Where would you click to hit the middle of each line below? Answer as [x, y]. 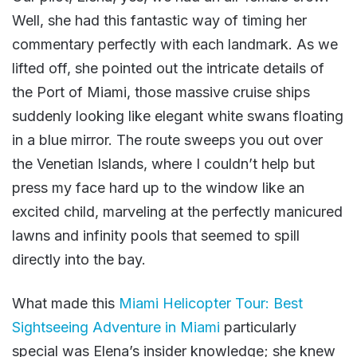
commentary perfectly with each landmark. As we [175, 44]
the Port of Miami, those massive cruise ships [161, 92]
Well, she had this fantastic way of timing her [159, 20]
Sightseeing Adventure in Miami [116, 327]
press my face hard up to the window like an [158, 187]
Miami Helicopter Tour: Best [211, 303]
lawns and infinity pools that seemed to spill [156, 235]
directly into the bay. [79, 259]
